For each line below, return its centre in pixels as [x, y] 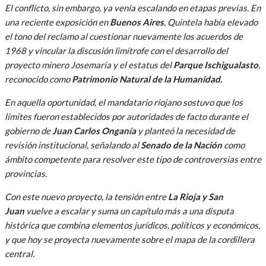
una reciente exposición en [57, 22]
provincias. [26, 173]
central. [20, 253]
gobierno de [28, 130]
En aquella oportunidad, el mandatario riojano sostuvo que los [124, 102]
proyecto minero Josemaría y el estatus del [89, 64]
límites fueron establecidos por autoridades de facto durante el [126, 116]
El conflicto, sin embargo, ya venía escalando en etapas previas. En [133, 7]
